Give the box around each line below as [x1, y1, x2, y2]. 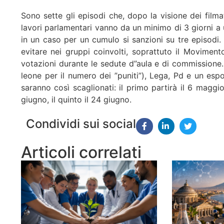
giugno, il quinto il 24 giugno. [21, 94, 131, 105]
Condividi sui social [26, 116, 136, 131]
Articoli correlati [21, 142, 141, 162]
